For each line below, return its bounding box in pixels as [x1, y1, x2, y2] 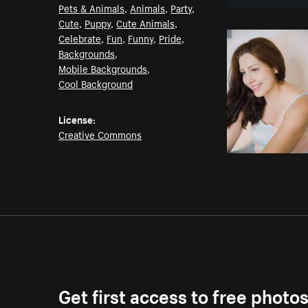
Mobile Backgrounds [58, 60, 148, 76]
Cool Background [58, 76, 133, 91]
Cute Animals [116, 15, 175, 31]
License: [58, 111, 96, 127]
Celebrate [58, 30, 102, 46]
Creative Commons [58, 126, 142, 142]
